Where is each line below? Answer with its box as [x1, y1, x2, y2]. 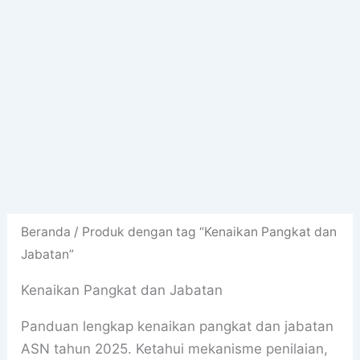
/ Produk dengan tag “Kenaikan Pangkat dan [71, 223, 337, 239]
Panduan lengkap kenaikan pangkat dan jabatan [21, 317, 334, 334]
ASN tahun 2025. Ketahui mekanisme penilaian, [21, 340, 329, 357]
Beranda [21, 223, 72, 239]
